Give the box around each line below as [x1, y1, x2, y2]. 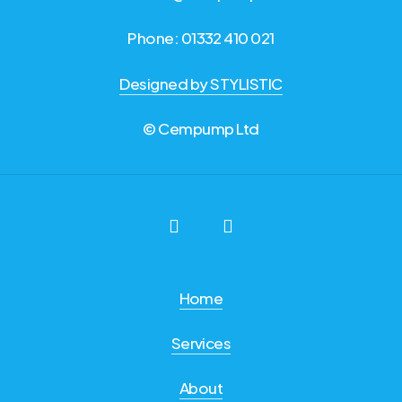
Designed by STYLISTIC [119, 74, 283, 94]
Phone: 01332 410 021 [127, 28, 275, 48]
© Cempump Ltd [143, 118, 259, 139]
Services [170, 332, 232, 353]
